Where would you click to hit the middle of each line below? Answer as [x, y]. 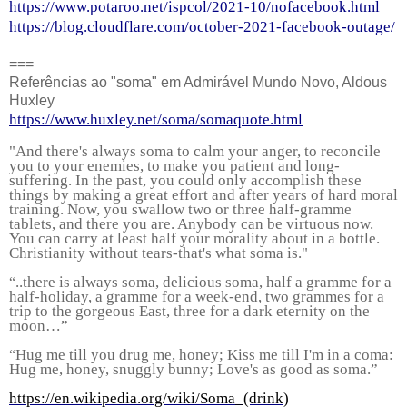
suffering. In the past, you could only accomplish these [185, 180]
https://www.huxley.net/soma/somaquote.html [156, 119]
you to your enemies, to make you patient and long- [174, 165]
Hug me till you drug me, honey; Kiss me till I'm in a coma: [204, 354]
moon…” [39, 325]
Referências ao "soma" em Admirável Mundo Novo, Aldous [198, 82]
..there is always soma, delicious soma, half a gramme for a [203, 282]
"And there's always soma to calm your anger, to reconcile [195, 151]
